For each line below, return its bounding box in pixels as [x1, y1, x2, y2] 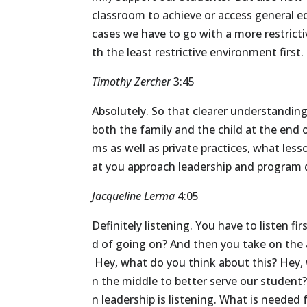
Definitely [92, 218, 143, 234]
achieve [162, 8, 202, 23]
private [162, 140, 199, 156]
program [257, 159, 302, 175]
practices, [201, 140, 251, 156]
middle [122, 273, 158, 289]
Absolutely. [92, 103, 149, 119]
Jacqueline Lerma [92, 188, 175, 204]
